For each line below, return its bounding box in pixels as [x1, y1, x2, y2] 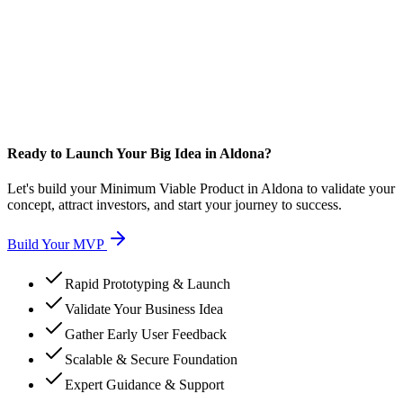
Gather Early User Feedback [65, 327, 227, 343]
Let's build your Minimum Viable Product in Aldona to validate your [7, 181, 395, 197]
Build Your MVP [7, 237, 103, 253]
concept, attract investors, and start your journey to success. [7, 197, 342, 213]
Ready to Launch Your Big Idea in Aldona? [7, 146, 272, 162]
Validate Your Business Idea [65, 301, 223, 318]
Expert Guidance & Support [65, 377, 224, 393]
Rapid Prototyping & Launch [65, 276, 230, 292]
